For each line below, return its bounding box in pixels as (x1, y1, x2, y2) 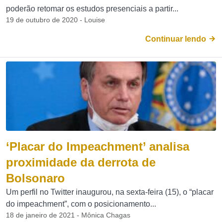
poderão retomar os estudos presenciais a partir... (6, 4, 178, 13)
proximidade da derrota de (6, 156, 156, 169)
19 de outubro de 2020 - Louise (6, 16, 105, 24)
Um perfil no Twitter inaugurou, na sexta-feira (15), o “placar (6, 188, 214, 196)
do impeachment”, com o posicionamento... (6, 200, 156, 208)
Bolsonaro (6, 171, 65, 185)
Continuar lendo (145, 35, 208, 43)
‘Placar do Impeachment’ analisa (6, 140, 189, 153)
